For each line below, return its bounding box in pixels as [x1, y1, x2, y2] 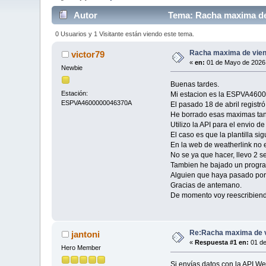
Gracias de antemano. [170, 180, 242, 189]
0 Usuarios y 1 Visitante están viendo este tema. [55, 30, 194, 37]
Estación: [61, 90, 88, 97]
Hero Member [61, 244, 102, 252]
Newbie [61, 64, 83, 71]
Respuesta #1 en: [195, 239, 249, 246]
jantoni [71, 229, 100, 240]
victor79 [71, 49, 104, 59]
